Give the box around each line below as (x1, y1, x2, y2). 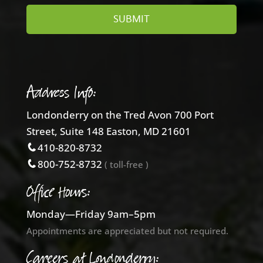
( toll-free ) (104, 158, 149, 170)
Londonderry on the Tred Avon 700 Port (26, 107, 214, 122)
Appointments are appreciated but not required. (26, 224, 228, 237)
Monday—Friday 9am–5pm (26, 207, 156, 221)
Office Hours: (26, 180, 90, 204)
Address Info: (26, 81, 96, 104)
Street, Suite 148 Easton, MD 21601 (26, 124, 191, 138)
